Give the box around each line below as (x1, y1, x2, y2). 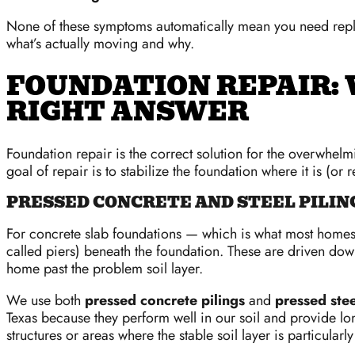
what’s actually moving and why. (6, 33, 194, 54)
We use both (6, 290, 85, 311)
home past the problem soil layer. (6, 258, 203, 280)
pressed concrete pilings (85, 290, 245, 311)
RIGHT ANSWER (6, 90, 249, 132)
